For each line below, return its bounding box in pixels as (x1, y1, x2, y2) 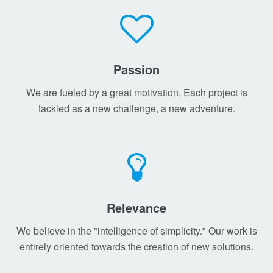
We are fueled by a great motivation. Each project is (26, 85, 247, 99)
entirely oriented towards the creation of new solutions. (19, 239, 253, 253)
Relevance (107, 199, 166, 216)
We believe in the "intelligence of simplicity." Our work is (16, 224, 257, 238)
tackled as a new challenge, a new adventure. (38, 101, 235, 115)
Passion (113, 60, 160, 78)
